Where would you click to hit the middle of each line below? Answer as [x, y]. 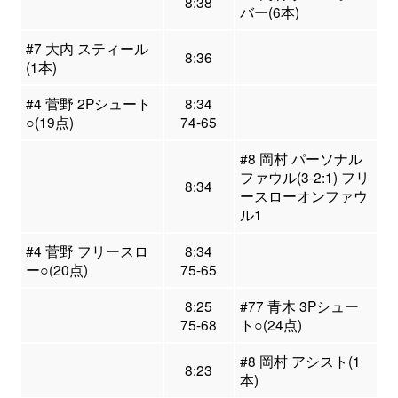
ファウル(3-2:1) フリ [304, 177]
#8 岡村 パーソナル [301, 159]
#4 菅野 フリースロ [87, 251]
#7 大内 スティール [87, 48]
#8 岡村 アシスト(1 [300, 361]
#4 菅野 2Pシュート [88, 103]
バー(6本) [269, 12]
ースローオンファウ [303, 196]
